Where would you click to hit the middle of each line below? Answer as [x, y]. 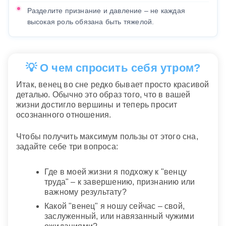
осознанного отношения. [64, 115]
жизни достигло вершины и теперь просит [97, 105]
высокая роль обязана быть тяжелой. [91, 21]
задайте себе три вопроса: [67, 146]
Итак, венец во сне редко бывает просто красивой [113, 85]
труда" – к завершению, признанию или [120, 182]
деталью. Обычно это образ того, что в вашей [103, 95]
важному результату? [86, 192]
